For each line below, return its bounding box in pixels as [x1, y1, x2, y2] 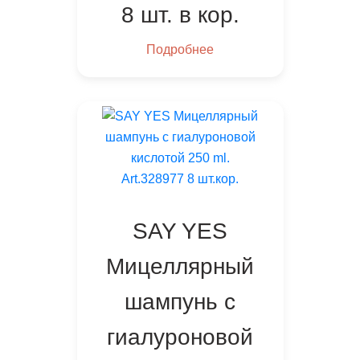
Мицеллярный [106, 254, 254, 280]
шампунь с [125, 289, 235, 315]
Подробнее [146, 43, 214, 57]
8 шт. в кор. [121, 2, 239, 28]
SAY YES [133, 219, 227, 244]
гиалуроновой [107, 325, 253, 350]
